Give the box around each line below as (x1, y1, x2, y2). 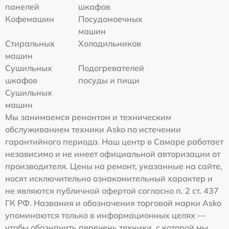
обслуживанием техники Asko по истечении (5, 124, 181, 134)
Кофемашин (5, 13, 54, 24)
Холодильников (78, 38, 142, 49)
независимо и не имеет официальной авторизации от (5, 148, 220, 159)
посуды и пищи (78, 75, 140, 85)
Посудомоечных (78, 13, 143, 24)
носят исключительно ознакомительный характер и (5, 173, 213, 184)
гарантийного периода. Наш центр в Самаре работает (5, 136, 223, 147)
